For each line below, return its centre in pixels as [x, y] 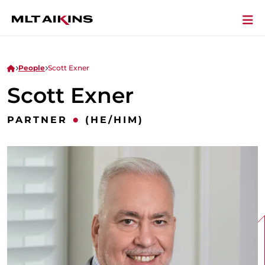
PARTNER [37, 120]
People [32, 67]
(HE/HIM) [114, 120]
